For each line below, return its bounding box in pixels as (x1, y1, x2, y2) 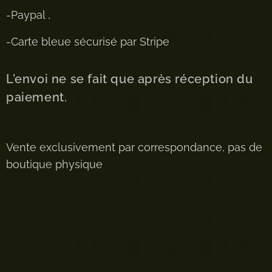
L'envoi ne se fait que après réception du (6, 72, 253, 87)
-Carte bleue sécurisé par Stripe (6, 35, 169, 49)
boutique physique (6, 158, 106, 171)
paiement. (6, 90, 67, 105)
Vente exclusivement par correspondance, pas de (6, 141, 262, 154)
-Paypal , (6, 8, 53, 22)
